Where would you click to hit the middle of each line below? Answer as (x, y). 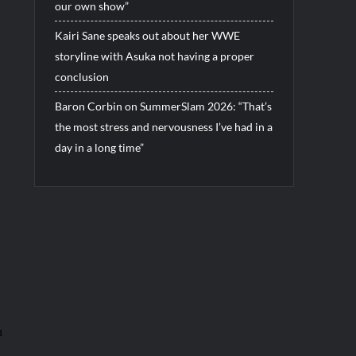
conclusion (81, 76)
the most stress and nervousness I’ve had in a (163, 126)
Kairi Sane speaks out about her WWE (147, 35)
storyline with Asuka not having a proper (154, 56)
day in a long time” (99, 147)
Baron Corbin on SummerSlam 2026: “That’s (163, 106)
